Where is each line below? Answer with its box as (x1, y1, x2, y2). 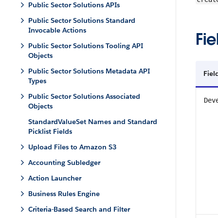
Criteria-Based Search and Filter (28, 205, 130, 214)
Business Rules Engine (28, 189, 100, 198)
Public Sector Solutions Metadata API (28, 67, 150, 75)
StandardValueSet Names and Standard (28, 117, 157, 126)
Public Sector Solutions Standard (28, 16, 135, 25)
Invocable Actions (28, 26, 86, 35)
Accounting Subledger (28, 158, 100, 167)
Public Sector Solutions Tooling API (28, 41, 143, 50)
